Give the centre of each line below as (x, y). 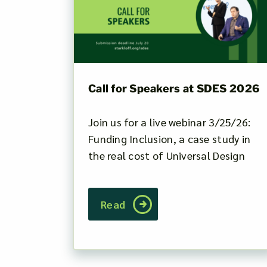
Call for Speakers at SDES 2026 (174, 88)
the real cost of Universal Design (166, 155)
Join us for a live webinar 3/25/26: (169, 122)
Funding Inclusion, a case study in (169, 138)
